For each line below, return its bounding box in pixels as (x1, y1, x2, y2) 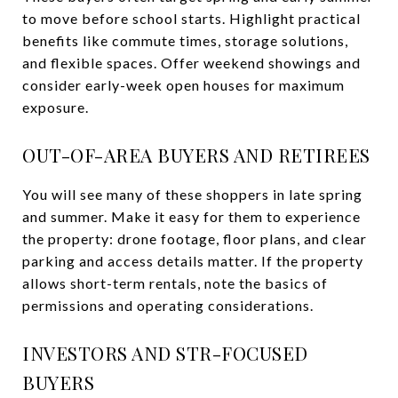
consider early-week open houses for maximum (22, 76, 345, 93)
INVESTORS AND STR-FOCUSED (22, 339, 308, 365)
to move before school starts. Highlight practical (22, 9, 361, 27)
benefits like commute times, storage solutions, (22, 31, 348, 49)
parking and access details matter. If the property (22, 251, 363, 269)
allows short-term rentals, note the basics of (22, 274, 328, 291)
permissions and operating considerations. (22, 296, 314, 314)
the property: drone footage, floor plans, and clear (22, 229, 367, 247)
